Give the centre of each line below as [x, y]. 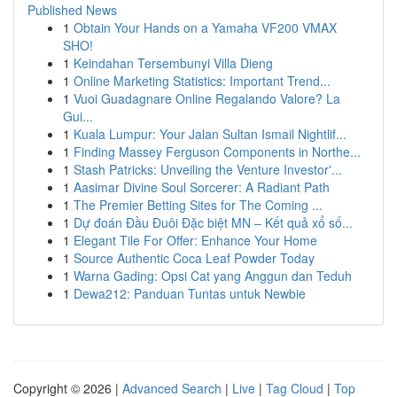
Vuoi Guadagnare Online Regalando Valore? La [207, 98]
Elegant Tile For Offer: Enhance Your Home [195, 240]
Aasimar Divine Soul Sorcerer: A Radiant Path [202, 187]
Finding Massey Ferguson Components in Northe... [217, 152]
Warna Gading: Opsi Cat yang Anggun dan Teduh [213, 276]
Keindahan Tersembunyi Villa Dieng [173, 63]
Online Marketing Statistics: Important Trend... [202, 81]
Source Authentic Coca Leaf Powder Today [194, 258]
